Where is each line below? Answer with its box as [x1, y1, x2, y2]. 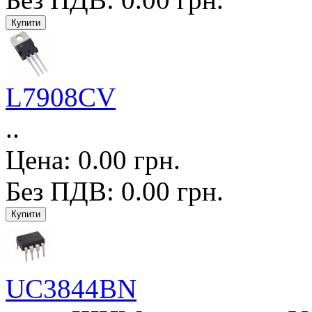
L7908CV [6, 81, 116, 112]
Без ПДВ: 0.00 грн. [6, 175, 224, 206]
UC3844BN [6, 273, 136, 304]
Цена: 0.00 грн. [6, 144, 180, 175]
